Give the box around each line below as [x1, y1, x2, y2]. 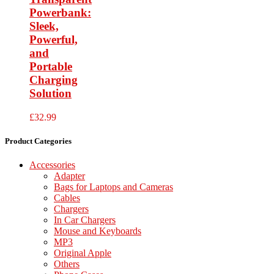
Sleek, [29, 20, 59, 33]
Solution [29, 87, 72, 100]
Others [54, 259, 80, 270]
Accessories [29, 160, 75, 171]
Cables [54, 193, 80, 204]
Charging [29, 73, 78, 87]
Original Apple [54, 248, 111, 259]
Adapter [54, 171, 85, 182]
